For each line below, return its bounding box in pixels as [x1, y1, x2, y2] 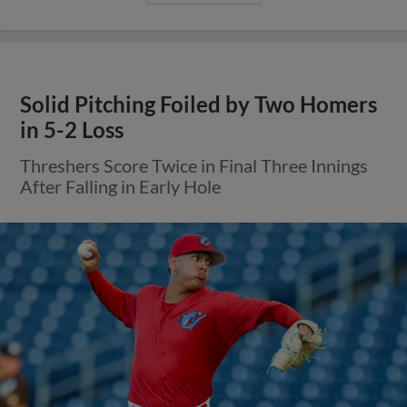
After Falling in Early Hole [20, 174, 222, 197]
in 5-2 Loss [20, 116, 124, 143]
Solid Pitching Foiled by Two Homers [20, 91, 378, 117]
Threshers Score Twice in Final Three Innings [20, 154, 369, 176]
